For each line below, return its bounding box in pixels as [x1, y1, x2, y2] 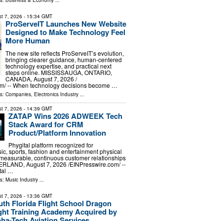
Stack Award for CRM [8, 118, 83, 130]
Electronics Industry [34, 90, 78, 98]
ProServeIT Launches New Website [5, 18, 126, 30]
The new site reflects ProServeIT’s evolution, [5, 48, 124, 57]
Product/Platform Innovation [8, 127, 106, 138]
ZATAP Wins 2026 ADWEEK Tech [8, 110, 122, 121]
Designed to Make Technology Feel [5, 27, 125, 38]
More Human [5, 35, 50, 46]
